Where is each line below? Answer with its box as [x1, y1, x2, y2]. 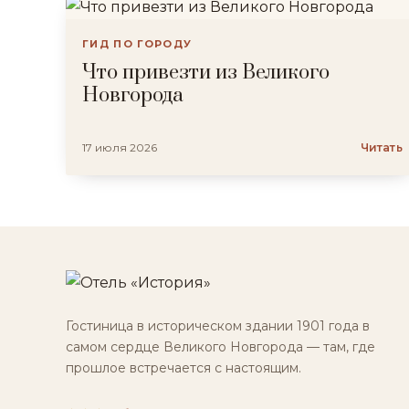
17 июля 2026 [82, 141, 157, 154]
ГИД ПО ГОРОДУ [82, 37, 193, 50]
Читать [360, 141, 403, 154]
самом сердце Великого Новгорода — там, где [66, 339, 375, 355]
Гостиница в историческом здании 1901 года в [66, 318, 370, 334]
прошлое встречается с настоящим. [66, 360, 301, 376]
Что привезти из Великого [82, 60, 330, 85]
